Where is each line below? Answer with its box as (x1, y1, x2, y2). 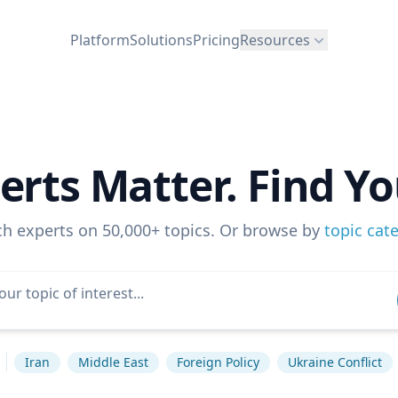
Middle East (78, 354, 148, 370)
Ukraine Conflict (288, 354, 382, 370)
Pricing (193, 29, 240, 50)
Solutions (130, 29, 193, 50)
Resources (240, 29, 310, 50)
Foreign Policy (177, 354, 259, 370)
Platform (70, 29, 130, 50)
